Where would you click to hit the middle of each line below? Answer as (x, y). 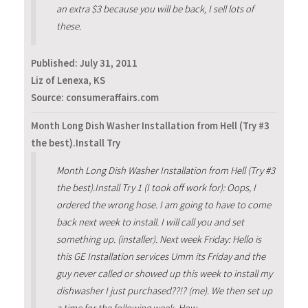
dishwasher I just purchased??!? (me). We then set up (164, 290)
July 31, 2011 (109, 64)
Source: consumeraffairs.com (95, 98)
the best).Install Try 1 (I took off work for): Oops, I (156, 187)
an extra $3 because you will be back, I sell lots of (155, 9)
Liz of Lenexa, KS (68, 81)
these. (68, 26)
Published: (55, 64)
